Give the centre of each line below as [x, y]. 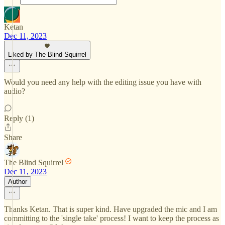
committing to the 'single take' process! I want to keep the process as [111, 218]
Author [18, 182]
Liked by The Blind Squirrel [47, 54]
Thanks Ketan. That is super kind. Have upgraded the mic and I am [110, 209]
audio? [15, 91]
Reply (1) [19, 118]
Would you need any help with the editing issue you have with [103, 82]
